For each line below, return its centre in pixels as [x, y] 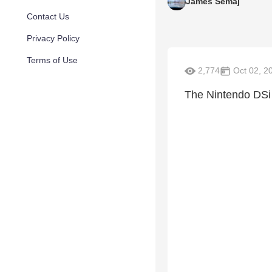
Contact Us [48, 16]
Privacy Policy [53, 38]
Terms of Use [52, 60]
